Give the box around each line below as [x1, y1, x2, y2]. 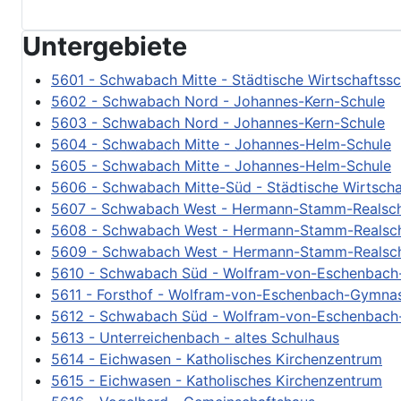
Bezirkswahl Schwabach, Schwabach [22, 30, 271, 48]
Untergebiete [22, 122, 187, 154]
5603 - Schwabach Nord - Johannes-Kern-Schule [51, 205, 385, 224]
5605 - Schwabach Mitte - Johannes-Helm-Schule [51, 248, 391, 267]
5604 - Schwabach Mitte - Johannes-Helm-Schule [51, 226, 391, 245]
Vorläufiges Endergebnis [22, 51, 187, 70]
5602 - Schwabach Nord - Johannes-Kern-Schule [51, 183, 385, 202]
